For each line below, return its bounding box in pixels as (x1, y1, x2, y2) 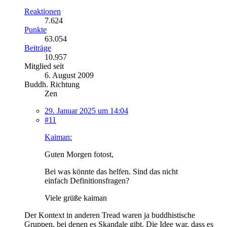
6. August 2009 (45, 70, 94, 80)
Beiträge (24, 43, 51, 52)
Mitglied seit (24, 61, 64, 70)
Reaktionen (24, 7, 61, 16)
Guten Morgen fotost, (45, 149, 113, 159)
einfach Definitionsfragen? (45, 176, 129, 185)
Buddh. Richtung (24, 80, 80, 89)
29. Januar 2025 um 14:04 (45, 106, 128, 115)
